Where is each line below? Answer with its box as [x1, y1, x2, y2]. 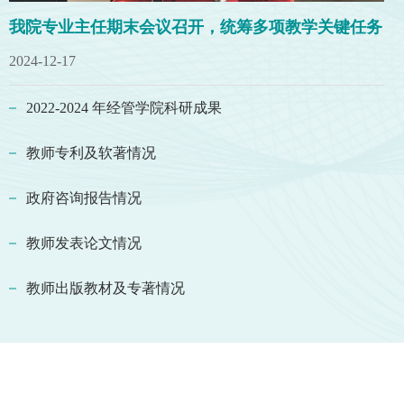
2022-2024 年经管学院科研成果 [26, 99, 222, 115]
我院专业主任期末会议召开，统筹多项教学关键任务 [9, 18, 382, 37]
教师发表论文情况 [26, 234, 142, 251]
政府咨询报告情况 [26, 189, 142, 206]
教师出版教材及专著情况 [26, 280, 185, 296]
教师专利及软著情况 [26, 144, 156, 161]
